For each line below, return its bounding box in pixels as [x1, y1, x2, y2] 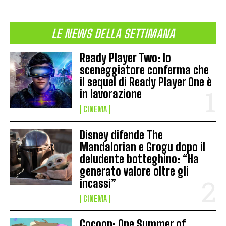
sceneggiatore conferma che [80, 63, 209, 77]
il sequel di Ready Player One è [80, 75, 212, 89]
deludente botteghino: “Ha [80, 152, 199, 166]
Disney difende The [80, 128, 163, 142]
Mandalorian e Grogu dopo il [80, 140, 206, 154]
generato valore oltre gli [80, 164, 189, 179]
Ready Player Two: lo [80, 51, 172, 65]
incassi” [80, 177, 117, 191]
